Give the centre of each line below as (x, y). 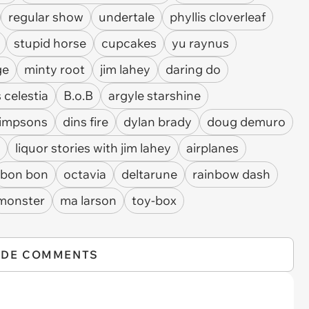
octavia (85, 174)
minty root (54, 69)
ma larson (88, 200)
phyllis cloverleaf (218, 17)
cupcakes (129, 43)
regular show (46, 17)
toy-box (154, 200)
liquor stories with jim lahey (93, 148)
